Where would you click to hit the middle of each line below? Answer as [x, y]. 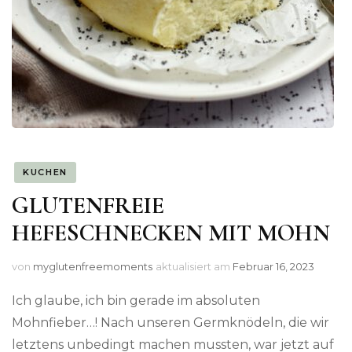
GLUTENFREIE [88, 206]
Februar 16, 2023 [273, 267]
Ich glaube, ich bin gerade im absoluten [136, 301]
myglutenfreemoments [93, 267]
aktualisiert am [194, 267]
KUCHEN [45, 172]
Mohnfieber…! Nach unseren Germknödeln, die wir [170, 323]
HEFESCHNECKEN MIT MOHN [171, 233]
